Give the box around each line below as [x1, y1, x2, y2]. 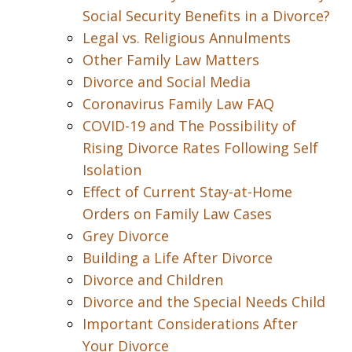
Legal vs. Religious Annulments [82, 28, 291, 47]
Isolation [82, 160, 141, 179]
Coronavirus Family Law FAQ [82, 94, 274, 113]
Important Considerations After [82, 314, 298, 333]
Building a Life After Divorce [82, 248, 273, 267]
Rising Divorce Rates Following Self [82, 138, 318, 157]
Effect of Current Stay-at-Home [82, 182, 292, 201]
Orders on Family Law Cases [82, 204, 272, 223]
